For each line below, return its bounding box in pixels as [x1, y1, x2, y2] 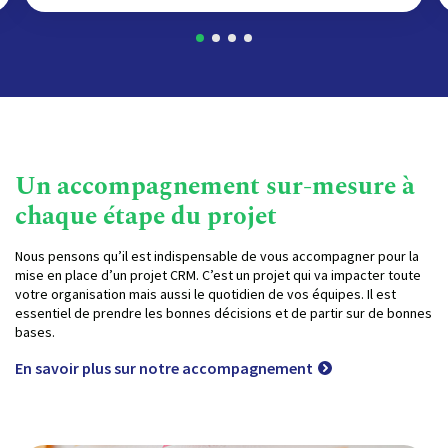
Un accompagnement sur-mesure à [15, 167, 415, 206]
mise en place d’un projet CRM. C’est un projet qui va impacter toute [15, 265, 421, 284]
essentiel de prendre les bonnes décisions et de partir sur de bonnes [15, 303, 432, 322]
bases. [15, 322, 55, 341]
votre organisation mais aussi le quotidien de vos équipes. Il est [15, 284, 396, 303]
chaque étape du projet [15, 197, 277, 236]
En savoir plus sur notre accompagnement [15, 357, 313, 378]
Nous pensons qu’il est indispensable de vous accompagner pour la [15, 246, 419, 265]
